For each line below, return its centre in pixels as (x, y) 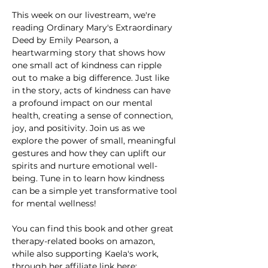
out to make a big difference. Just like (92, 78)
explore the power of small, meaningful (95, 141)
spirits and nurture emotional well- (85, 166)
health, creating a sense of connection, (94, 116)
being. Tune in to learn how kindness (89, 179)
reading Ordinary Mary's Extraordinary (93, 28)
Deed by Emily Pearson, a (66, 40)
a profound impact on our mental (83, 103)
